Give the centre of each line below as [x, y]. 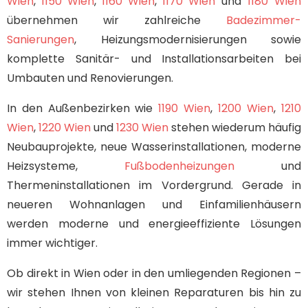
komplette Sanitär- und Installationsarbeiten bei [154, 58]
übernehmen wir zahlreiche [117, 20]
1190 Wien [184, 108]
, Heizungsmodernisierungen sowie [188, 39]
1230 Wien [142, 127]
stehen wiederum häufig [235, 127]
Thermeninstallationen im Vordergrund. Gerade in [154, 185]
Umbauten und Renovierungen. [90, 78]
